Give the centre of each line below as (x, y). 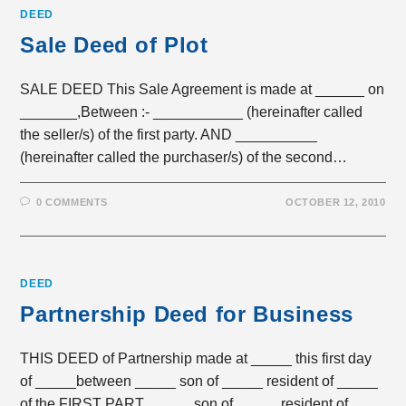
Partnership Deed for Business (187, 314)
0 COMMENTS (72, 202)
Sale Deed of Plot (114, 45)
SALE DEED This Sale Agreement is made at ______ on (203, 89)
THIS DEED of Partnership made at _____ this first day (196, 358)
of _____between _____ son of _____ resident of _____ (199, 381)
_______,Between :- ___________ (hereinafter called (192, 112)
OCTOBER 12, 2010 (335, 202)
